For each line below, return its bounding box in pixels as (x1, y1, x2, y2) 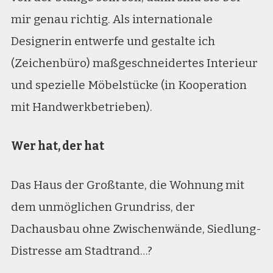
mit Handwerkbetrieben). (10, 100, 152, 114)
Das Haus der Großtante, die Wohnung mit (10, 178, 244, 192)
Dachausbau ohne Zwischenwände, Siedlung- (10, 222, 261, 236)
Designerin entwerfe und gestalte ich (10, 34, 215, 48)
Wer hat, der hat (10, 139, 104, 153)
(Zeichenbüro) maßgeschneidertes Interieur (10, 56, 258, 70)
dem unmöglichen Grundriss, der (10, 200, 195, 214)
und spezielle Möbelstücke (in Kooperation (10, 78, 247, 92)
